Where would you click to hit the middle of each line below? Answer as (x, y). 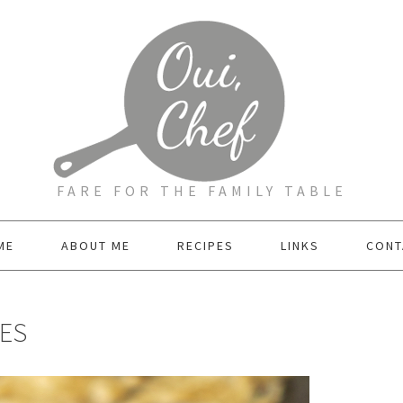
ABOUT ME (95, 246)
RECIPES (205, 246)
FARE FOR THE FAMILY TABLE (201, 191)
